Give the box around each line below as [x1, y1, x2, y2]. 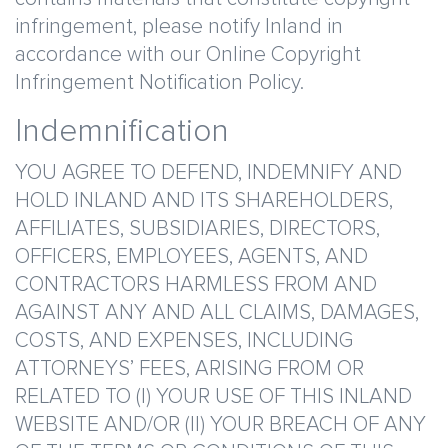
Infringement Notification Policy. [15, 72, 304, 93]
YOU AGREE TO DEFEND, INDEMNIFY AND [15, 162, 402, 183]
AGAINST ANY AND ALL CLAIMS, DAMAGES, [15, 302, 419, 323]
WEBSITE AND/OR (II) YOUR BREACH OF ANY [15, 414, 426, 435]
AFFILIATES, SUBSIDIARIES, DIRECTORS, [15, 218, 380, 239]
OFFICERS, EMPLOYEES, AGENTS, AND [15, 246, 368, 267]
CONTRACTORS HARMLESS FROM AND [15, 274, 377, 295]
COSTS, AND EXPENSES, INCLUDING [15, 330, 353, 351]
